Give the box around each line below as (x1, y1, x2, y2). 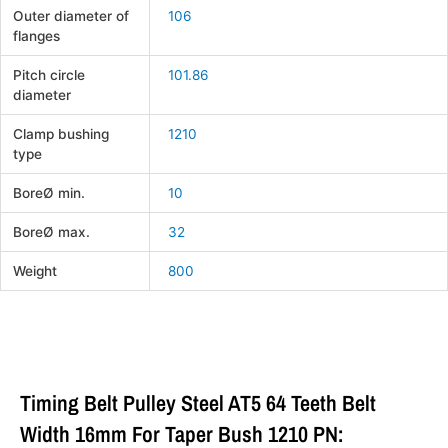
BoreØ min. (13, 185, 86, 202)
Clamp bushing (13, 126, 110, 143)
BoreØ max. (13, 224, 91, 241)
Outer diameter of (13, 8, 130, 25)
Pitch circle (13, 67, 86, 84)
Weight (13, 263, 58, 280)
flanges (13, 28, 61, 45)
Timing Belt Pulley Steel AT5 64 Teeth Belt (20, 388, 376, 419)
